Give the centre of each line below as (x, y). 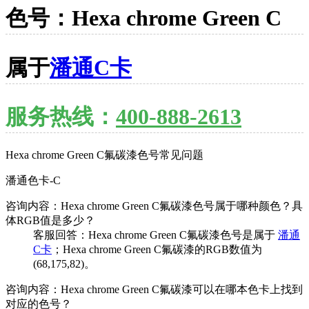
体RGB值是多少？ (50, 220)
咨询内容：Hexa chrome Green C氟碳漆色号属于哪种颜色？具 (154, 206)
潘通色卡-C (33, 180)
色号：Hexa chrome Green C (143, 18)
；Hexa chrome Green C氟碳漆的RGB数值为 (157, 249)
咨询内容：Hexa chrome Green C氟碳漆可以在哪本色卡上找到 (154, 289)
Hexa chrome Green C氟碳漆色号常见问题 (104, 154)
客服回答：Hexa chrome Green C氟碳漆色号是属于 (156, 235)
